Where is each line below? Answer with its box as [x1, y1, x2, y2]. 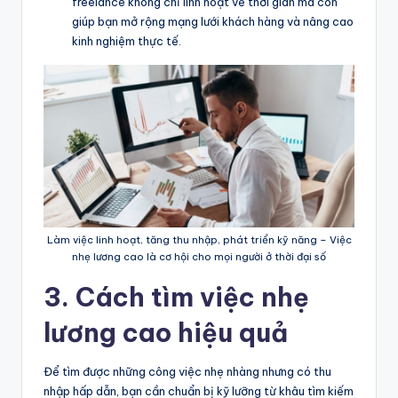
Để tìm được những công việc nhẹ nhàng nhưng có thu [44, 363, 331, 378]
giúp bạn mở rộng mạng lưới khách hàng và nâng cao [72, 13, 354, 28]
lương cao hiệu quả [44, 315, 288, 349]
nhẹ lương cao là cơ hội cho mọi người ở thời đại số [72, 250, 326, 263]
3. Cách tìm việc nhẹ [44, 280, 309, 314]
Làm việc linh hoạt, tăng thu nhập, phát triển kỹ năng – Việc [46, 233, 352, 246]
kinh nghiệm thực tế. [72, 33, 181, 48]
